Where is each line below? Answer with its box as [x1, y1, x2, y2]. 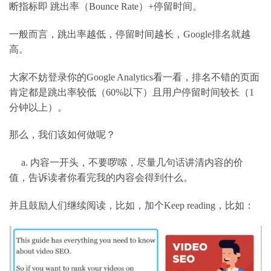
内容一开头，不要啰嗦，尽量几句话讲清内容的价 [30, 157, 243, 168]
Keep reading [164, 200, 215, 211]
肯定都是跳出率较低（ [9, 87, 106, 97]
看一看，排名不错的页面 [153, 71, 260, 82]
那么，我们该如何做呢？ [9, 129, 116, 140]
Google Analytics [87, 71, 153, 82]
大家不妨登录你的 [9, 71, 87, 82]
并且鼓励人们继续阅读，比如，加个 [9, 200, 164, 211]
